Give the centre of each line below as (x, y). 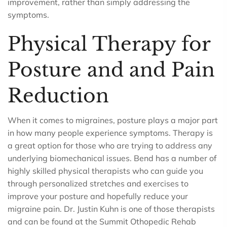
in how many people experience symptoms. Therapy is (110, 133)
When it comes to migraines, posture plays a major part (113, 120)
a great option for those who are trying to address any (110, 145)
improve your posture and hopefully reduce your (98, 196)
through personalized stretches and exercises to (98, 183)
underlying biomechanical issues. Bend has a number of (112, 158)
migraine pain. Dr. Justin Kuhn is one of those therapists (111, 209)
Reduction (58, 96)
